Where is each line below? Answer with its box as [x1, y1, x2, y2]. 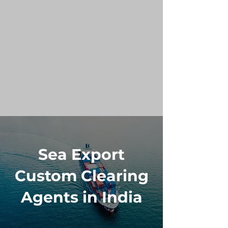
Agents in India [20, 188, 142, 207]
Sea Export [38, 145, 125, 164]
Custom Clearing [14, 166, 149, 185]
